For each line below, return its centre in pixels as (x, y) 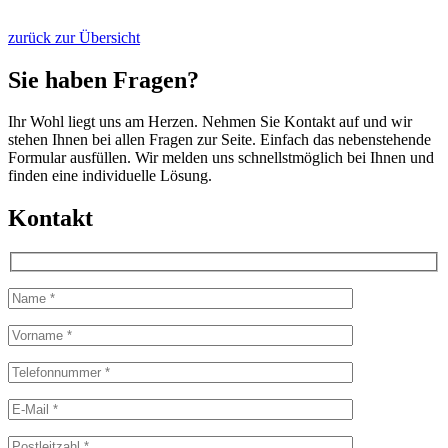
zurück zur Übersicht (74, 37)
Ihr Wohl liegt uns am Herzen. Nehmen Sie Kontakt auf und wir (210, 122)
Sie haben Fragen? (103, 79)
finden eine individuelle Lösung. (110, 176)
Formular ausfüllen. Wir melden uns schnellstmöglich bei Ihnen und (221, 158)
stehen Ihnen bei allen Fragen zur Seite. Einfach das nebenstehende (219, 140)
